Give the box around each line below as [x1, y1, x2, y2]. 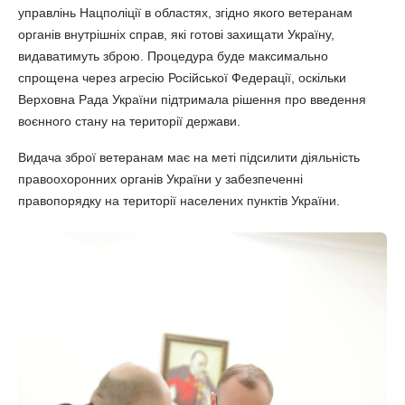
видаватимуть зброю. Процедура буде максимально [18, 49, 328, 63]
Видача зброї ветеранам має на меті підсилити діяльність [18, 150, 360, 165]
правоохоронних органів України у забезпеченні [18, 172, 303, 186]
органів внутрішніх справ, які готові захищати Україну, [18, 27, 334, 42]
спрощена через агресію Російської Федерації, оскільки [18, 71, 346, 85]
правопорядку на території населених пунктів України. [18, 193, 340, 208]
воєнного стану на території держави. [18, 114, 240, 128]
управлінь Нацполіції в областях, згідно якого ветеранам [18, 5, 353, 20]
